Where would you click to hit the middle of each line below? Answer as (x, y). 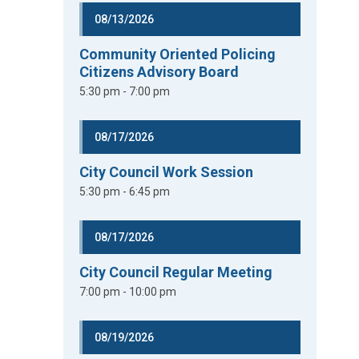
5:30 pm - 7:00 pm (125, 91)
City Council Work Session (167, 172)
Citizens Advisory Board (159, 72)
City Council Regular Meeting (176, 272)
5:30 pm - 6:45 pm (125, 192)
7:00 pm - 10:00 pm (128, 292)
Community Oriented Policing (178, 54)
